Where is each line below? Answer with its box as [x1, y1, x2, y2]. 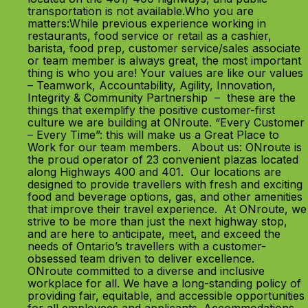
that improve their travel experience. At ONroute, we [27, 202, 307, 216]
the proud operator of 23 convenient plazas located [27, 153, 298, 166]
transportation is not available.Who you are [27, 4, 254, 18]
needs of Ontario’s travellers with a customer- [27, 239, 266, 253]
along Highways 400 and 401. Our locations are [27, 165, 281, 179]
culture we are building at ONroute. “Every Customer [27, 115, 305, 129]
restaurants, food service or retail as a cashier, [27, 29, 272, 43]
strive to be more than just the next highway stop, [27, 214, 287, 228]
